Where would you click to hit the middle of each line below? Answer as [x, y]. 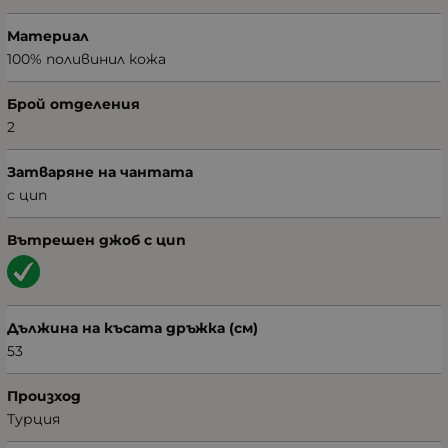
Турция [33, 419]
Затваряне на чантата [100, 172]
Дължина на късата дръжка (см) [132, 328]
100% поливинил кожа [86, 59]
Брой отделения [73, 104]
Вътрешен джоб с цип [96, 240]
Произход [44, 396]
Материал [48, 36]
